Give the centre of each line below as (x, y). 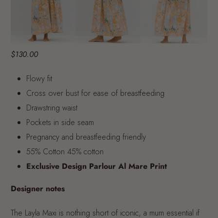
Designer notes (38, 188)
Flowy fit (39, 78)
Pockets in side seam (60, 122)
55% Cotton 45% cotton (65, 151)
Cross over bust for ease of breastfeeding (95, 93)
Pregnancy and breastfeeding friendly (86, 137)
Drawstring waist (52, 108)
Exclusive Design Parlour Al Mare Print (97, 166)
